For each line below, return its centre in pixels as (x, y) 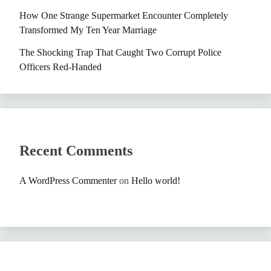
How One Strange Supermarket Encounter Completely (124, 16)
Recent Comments (76, 150)
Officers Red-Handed (60, 67)
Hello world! (156, 180)
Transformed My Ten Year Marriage (88, 30)
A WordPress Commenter (68, 180)
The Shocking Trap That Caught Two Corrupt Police (120, 52)
